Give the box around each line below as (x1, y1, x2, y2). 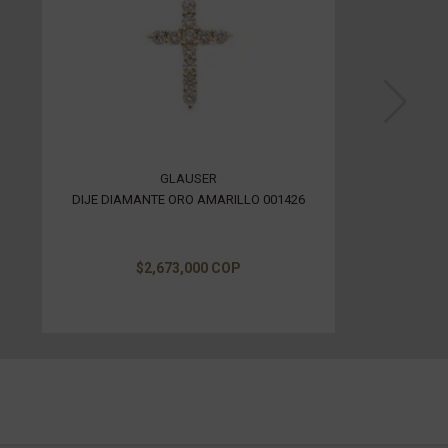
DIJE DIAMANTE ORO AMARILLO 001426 (71, 191, 305, 207)
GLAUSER (159, 170, 217, 186)
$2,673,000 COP (135, 259, 241, 276)
